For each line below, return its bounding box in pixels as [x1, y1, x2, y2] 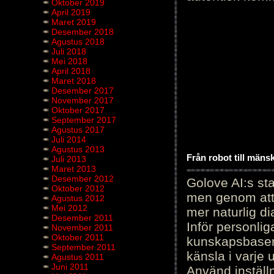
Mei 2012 [51, 203, 87, 213]
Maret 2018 [51, 76, 96, 86]
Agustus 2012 [51, 193, 105, 203]
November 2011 [51, 223, 113, 232]
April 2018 [51, 66, 91, 76]
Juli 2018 [51, 46, 86, 56]
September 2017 [51, 115, 116, 125]
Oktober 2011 [51, 232, 104, 242]
